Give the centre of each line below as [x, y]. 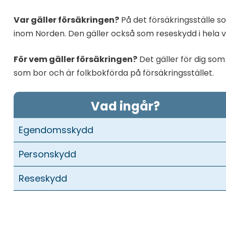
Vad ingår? [125, 106]
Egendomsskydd [56, 130]
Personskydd [47, 154]
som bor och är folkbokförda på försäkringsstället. [114, 73]
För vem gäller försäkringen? [75, 59]
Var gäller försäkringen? [66, 20]
